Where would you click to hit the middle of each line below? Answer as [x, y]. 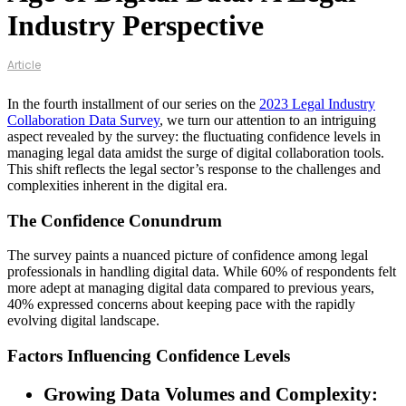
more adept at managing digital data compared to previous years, [191, 288]
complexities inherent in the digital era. [117, 185]
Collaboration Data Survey [83, 120]
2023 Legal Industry [317, 103]
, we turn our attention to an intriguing [268, 120]
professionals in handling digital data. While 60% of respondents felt [202, 272]
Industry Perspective [135, 26]
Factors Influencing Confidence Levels [149, 356]
